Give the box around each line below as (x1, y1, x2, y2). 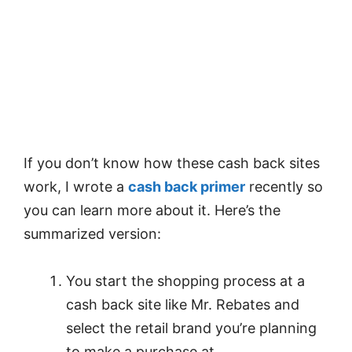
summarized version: (24, 225, 161, 242)
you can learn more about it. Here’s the (24, 201, 280, 218)
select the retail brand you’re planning (66, 320, 317, 337)
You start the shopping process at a (66, 273, 305, 290)
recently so (245, 178, 323, 195)
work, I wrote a (24, 178, 128, 195)
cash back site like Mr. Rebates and (66, 296, 299, 313)
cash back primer (128, 178, 245, 195)
